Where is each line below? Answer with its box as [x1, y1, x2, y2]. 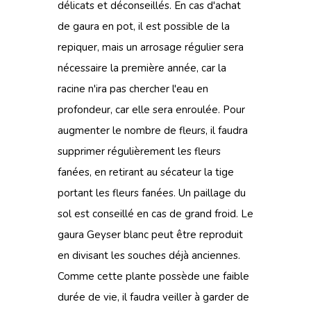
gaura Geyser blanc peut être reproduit [58, 228, 243, 242]
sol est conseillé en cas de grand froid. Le [58, 207, 253, 221]
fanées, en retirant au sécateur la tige [58, 165, 234, 179]
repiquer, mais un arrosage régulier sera [58, 40, 244, 54]
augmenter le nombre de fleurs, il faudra [58, 124, 248, 137]
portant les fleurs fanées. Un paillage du [58, 186, 246, 200]
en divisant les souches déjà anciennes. [58, 249, 240, 262]
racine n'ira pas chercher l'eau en [58, 82, 208, 96]
